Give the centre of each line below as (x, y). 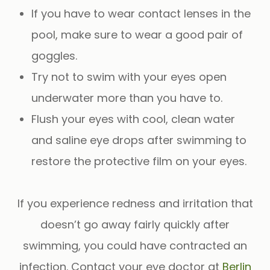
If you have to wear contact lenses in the (141, 13)
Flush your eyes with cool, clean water (133, 119)
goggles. (55, 55)
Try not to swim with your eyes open (129, 77)
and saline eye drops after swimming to (139, 140)
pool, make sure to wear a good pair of (137, 34)
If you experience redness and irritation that (135, 203)
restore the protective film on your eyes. (139, 161)
